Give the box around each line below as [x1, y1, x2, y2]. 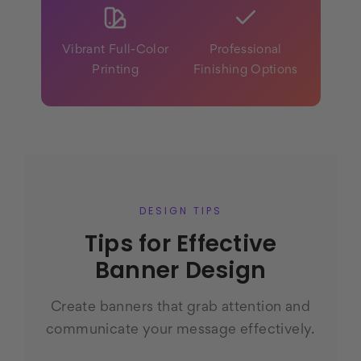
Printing [92, 64, 139, 77]
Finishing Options [193, 64, 298, 77]
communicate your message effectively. [46, 324, 315, 338]
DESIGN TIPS [139, 207, 222, 218]
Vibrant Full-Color [62, 44, 169, 56]
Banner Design [94, 255, 267, 287]
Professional [209, 44, 282, 56]
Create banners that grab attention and [50, 301, 311, 315]
